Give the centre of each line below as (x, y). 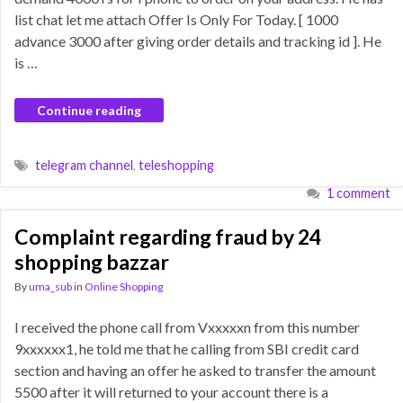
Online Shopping (124, 287)
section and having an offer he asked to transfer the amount (195, 370)
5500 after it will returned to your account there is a (171, 392)
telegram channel (84, 165)
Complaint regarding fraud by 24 (168, 237)
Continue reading (89, 110)
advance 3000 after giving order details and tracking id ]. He (198, 41)
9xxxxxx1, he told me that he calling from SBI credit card (187, 349)
